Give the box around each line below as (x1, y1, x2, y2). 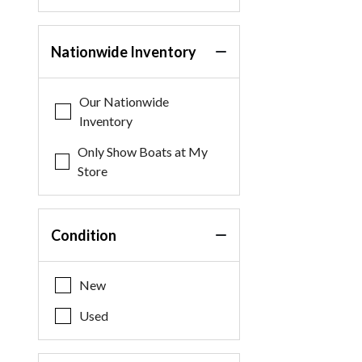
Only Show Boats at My (78, 144, 208, 159)
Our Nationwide (78, 94, 169, 109)
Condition (51, 226, 117, 244)
